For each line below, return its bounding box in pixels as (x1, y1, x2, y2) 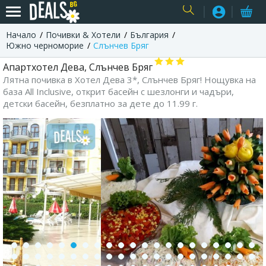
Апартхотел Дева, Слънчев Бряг (3, 61, 153, 74)
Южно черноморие (6, 40, 84, 51)
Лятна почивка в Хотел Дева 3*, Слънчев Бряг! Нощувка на (3, 74, 256, 85)
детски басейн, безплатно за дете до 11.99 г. (3, 97, 198, 109)
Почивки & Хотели (46, 29, 121, 40)
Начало (6, 29, 36, 40)
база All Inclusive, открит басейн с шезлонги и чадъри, (3, 85, 234, 97)
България (130, 29, 169, 40)
